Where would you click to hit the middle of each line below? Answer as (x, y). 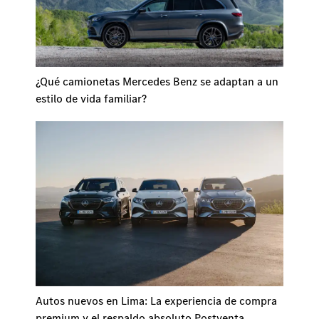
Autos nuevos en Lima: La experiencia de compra (156, 301)
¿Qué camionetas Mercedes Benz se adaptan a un (157, 81)
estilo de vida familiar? (91, 98)
